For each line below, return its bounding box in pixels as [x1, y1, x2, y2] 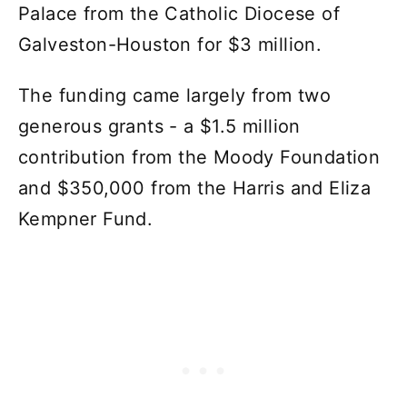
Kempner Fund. [18, 208, 154, 231]
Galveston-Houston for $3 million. [18, 34, 323, 56]
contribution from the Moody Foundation [18, 146, 381, 169]
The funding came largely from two [18, 84, 332, 107]
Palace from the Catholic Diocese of [18, 3, 340, 25]
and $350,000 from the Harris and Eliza [18, 177, 372, 200]
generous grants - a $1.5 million [18, 115, 301, 138]
